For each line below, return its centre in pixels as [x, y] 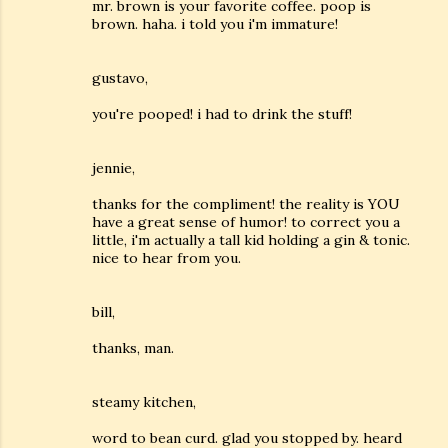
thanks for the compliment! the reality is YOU [246, 204]
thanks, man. [133, 348]
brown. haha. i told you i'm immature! [215, 24]
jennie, [113, 168]
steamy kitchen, [144, 402]
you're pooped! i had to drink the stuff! [222, 114]
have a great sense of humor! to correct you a [246, 222]
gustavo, [120, 78]
